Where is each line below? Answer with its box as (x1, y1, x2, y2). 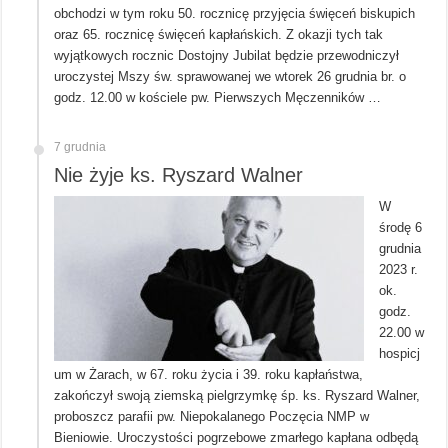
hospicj (379, 345, 421, 361)
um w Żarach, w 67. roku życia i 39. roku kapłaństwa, (54, 366, 364, 382)
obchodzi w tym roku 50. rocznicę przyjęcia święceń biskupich (54, 5, 416, 21)
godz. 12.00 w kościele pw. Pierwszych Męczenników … (54, 89, 382, 105)
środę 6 (379, 219, 423, 235)
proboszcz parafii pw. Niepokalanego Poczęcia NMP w (54, 408, 370, 424)
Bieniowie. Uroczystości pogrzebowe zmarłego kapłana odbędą (54, 429, 419, 445)
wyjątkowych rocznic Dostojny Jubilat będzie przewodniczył (54, 47, 400, 63)
